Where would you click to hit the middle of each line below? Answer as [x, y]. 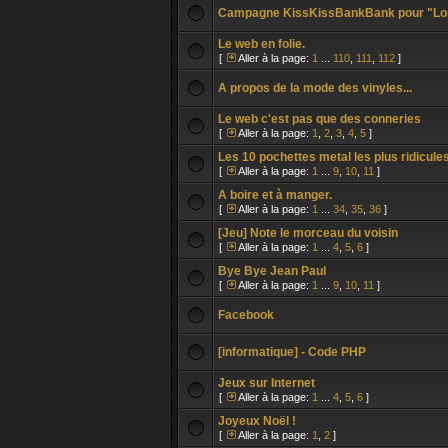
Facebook [246, 315]
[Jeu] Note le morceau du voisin [308, 233]
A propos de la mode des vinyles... [315, 88]
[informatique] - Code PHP [292, 352]
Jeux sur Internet [266, 383]
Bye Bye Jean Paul [272, 271]
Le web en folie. [261, 44]
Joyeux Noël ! [257, 421]
